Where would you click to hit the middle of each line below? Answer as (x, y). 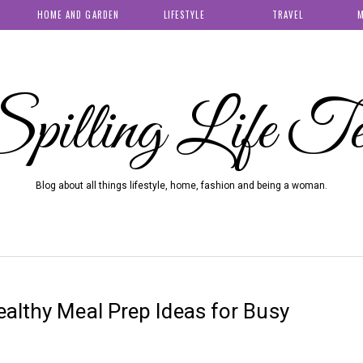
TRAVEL (288, 15)
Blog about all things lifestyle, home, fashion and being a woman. (181, 186)
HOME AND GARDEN (78, 15)
